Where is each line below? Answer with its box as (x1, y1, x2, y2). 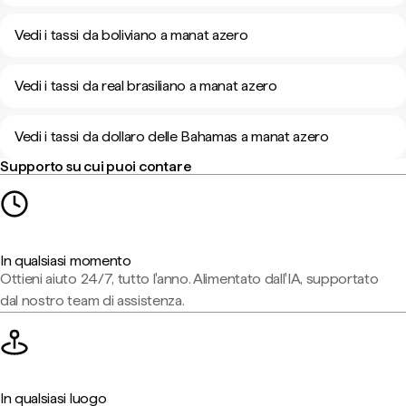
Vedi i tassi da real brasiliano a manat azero (14, 77, 277, 94)
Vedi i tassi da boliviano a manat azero (14, 26, 248, 43)
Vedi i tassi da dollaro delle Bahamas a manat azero (14, 128, 329, 145)
